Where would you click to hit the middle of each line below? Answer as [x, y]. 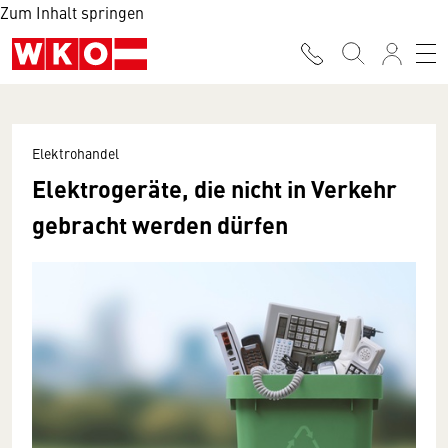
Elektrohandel [75, 153]
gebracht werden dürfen [160, 224]
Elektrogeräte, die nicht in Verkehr [214, 188]
